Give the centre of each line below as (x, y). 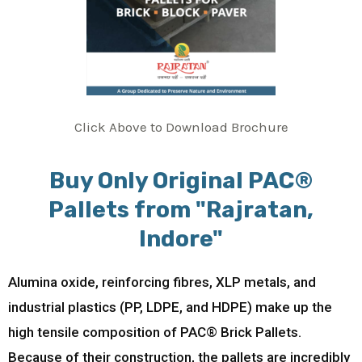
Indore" (181, 239)
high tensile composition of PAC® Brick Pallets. (155, 333)
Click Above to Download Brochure (181, 126)
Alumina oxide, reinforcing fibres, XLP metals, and (162, 282)
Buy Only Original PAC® (181, 181)
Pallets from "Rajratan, (181, 210)
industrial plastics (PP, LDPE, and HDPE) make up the (170, 307)
